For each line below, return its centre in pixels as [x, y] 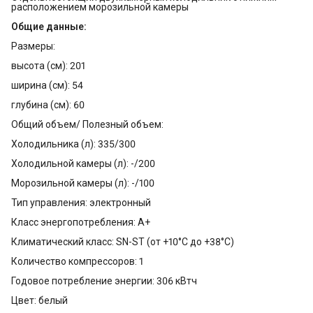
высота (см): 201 [48, 65]
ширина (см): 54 [47, 85]
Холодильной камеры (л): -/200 [83, 163]
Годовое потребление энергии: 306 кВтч [104, 281]
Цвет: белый [39, 300]
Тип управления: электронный [81, 202]
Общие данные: [49, 26]
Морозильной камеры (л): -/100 [83, 183]
